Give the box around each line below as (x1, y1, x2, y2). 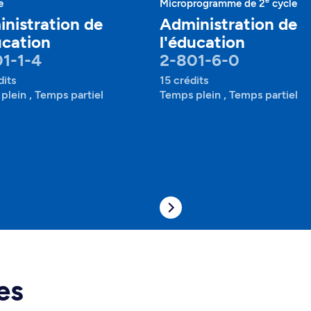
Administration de (160, 14, 297, 34)
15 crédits (160, 74, 208, 87)
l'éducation (160, 32, 245, 52)
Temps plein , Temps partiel (160, 88, 298, 101)
